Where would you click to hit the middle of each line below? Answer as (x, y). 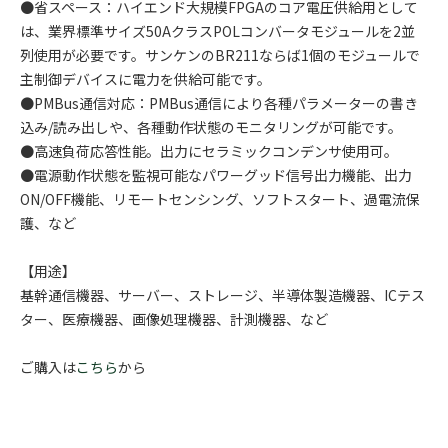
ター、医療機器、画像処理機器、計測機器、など (174, 319)
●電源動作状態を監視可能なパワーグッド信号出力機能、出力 (216, 175)
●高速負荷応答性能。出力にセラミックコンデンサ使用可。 (209, 151)
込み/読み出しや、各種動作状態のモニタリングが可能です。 (211, 127)
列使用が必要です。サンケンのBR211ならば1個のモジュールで (220, 55)
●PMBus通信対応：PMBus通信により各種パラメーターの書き (219, 103)
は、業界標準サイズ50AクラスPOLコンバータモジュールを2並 (217, 31)
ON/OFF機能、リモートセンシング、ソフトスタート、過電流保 (220, 199)
